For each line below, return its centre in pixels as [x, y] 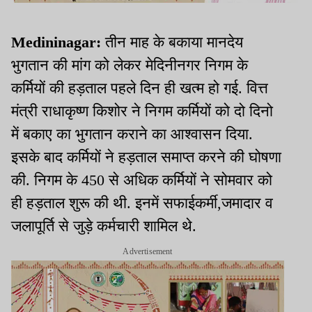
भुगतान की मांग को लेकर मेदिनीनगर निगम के [130, 65]
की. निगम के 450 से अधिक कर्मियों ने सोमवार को [142, 180]
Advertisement [148, 252]
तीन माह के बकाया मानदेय [172, 42]
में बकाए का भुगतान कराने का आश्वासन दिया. [132, 134]
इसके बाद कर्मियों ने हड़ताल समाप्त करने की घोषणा [146, 157]
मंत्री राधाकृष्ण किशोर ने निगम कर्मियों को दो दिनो [142, 111]
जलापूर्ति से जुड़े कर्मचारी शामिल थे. [104, 226]
